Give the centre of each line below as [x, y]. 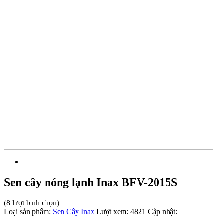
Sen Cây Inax [74, 211]
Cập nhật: [162, 211]
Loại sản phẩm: [28, 211]
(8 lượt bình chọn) [31, 202]
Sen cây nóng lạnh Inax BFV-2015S [91, 182]
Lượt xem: [112, 211]
